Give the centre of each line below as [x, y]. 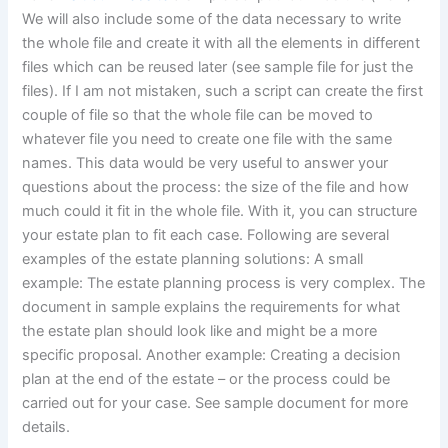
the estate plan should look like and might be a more [200, 331]
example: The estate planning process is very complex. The [224, 283]
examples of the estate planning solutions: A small [193, 259]
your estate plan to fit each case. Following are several [206, 235]
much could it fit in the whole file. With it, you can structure [220, 211]
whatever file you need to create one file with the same [207, 139]
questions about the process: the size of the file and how [216, 187]
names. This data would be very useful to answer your [205, 163]
